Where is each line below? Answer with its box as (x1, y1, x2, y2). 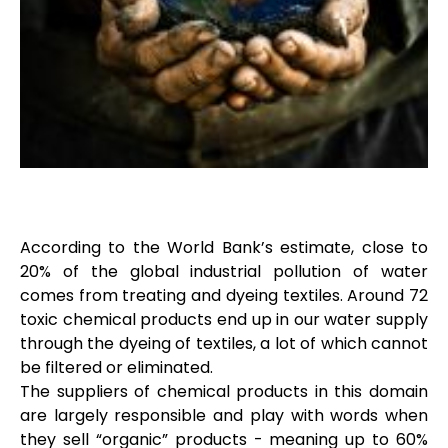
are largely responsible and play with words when (20, 403, 428, 427)
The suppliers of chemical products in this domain (20, 379, 428, 403)
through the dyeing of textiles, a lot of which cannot (20, 331, 428, 355)
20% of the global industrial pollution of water (20, 259, 428, 283)
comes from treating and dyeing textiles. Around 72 (20, 283, 428, 307)
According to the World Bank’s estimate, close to (20, 235, 428, 259)
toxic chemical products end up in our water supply (20, 307, 428, 331)
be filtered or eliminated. (20, 355, 225, 379)
